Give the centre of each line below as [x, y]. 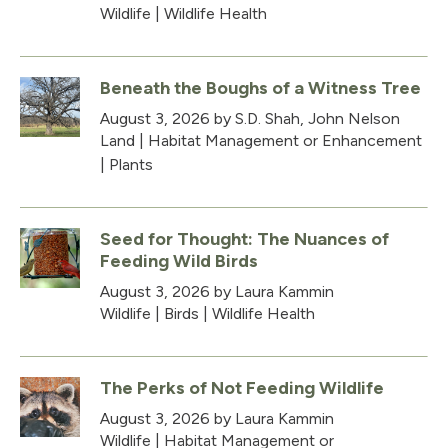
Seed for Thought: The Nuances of [244, 238]
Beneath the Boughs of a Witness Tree [260, 87]
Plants [131, 164]
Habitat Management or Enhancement [285, 140]
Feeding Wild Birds [179, 260]
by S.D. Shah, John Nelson [305, 118]
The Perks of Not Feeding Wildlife [242, 387]
